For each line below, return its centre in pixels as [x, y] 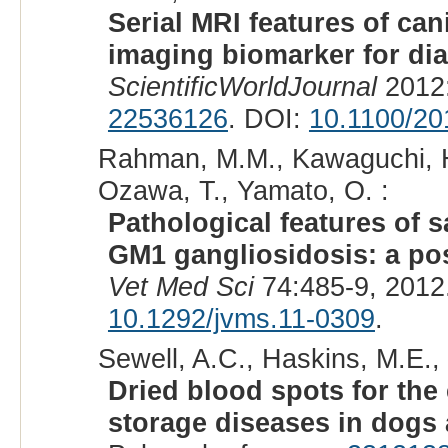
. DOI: [268, 119]
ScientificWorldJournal [242, 87]
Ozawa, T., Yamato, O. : [243, 191]
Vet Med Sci [180, 287]
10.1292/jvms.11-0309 [241, 319]
